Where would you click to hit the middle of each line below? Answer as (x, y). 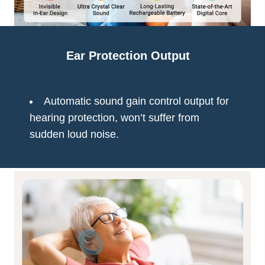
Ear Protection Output (128, 55)
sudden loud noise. (74, 134)
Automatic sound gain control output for (136, 101)
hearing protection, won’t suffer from (114, 117)
